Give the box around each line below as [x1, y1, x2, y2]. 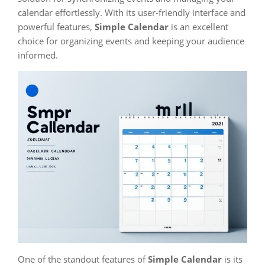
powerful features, [18, 21, 95, 33]
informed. [18, 49, 58, 61]
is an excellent [169, 21, 228, 33]
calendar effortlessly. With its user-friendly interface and [18, 7, 245, 18]
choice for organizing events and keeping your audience [18, 35, 244, 47]
